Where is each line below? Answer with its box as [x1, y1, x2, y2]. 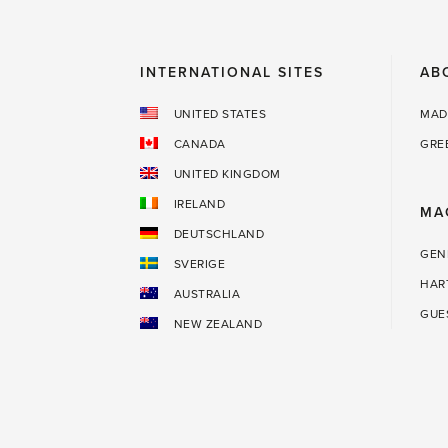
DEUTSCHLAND [173, 227, 264, 242]
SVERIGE [173, 257, 225, 272]
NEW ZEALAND [173, 317, 262, 332]
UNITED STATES [173, 107, 266, 122]
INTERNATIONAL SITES [140, 64, 324, 82]
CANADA [173, 137, 226, 152]
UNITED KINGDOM [173, 167, 281, 182]
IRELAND [173, 197, 225, 212]
